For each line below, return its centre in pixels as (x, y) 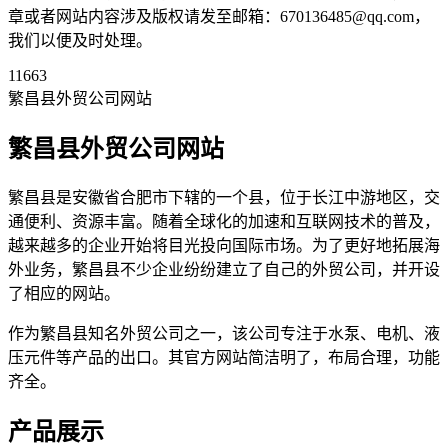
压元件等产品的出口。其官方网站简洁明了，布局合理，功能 (224, 357)
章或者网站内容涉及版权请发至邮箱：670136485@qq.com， (219, 16)
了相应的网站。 (64, 293)
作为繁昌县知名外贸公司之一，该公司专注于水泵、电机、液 (224, 333)
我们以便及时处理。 (80, 40)
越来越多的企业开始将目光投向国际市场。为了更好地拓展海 (224, 245)
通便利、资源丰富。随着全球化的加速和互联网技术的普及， (224, 221)
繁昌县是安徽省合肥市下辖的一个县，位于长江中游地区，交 (224, 197)
